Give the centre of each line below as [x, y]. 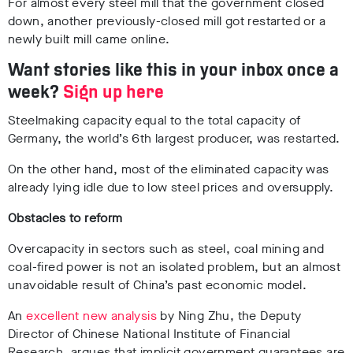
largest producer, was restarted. [246, 139]
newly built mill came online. [89, 39]
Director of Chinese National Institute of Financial [149, 334]
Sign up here [113, 94]
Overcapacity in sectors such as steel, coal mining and [166, 249]
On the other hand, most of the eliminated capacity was [169, 169]
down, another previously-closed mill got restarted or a [167, 21]
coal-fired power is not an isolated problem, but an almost [175, 267]
